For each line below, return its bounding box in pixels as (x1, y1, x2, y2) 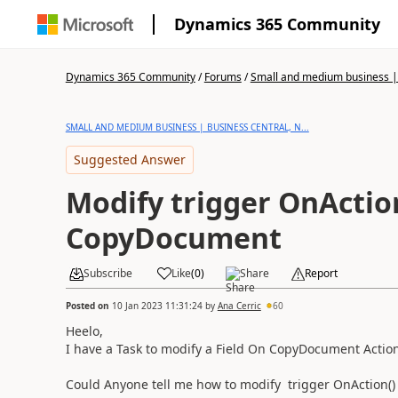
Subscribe (83, 266, 132, 281)
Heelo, (65, 322, 107, 339)
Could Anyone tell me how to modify (65, 375, 288, 393)
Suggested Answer (73, 151, 186, 168)
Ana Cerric (217, 298, 261, 312)
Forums (203, 69, 242, 84)
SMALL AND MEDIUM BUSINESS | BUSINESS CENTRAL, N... (65, 121, 309, 133)
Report (304, 266, 338, 281)
